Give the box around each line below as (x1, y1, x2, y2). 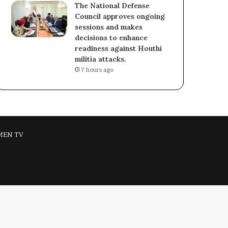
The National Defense (75, 1, 150, 11)
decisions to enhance (75, 33, 148, 43)
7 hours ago (81, 66, 114, 74)
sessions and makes (75, 22, 143, 32)
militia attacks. (75, 54, 127, 64)
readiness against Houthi (75, 44, 162, 53)
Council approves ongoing (75, 12, 165, 21)
